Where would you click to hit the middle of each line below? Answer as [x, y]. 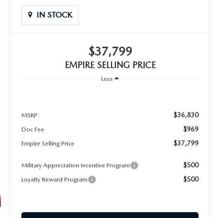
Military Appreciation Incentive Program [76, 165]
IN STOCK [54, 15]
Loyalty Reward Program [55, 179]
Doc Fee [33, 129]
